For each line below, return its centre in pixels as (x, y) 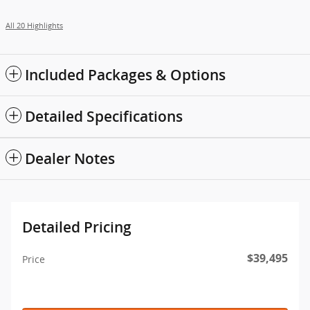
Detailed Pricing (77, 228)
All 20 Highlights (34, 26)
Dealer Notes (70, 159)
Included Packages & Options (125, 75)
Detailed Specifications (104, 117)
